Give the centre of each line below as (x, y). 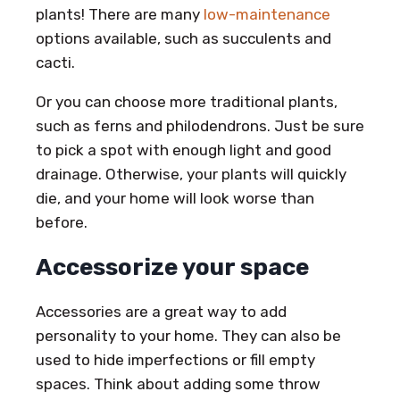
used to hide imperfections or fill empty (175, 359)
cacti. (55, 62)
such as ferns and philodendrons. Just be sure (200, 125)
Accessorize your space (172, 267)
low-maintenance (267, 14)
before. (62, 222)
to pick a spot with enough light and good (183, 150)
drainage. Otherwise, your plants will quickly (191, 174)
